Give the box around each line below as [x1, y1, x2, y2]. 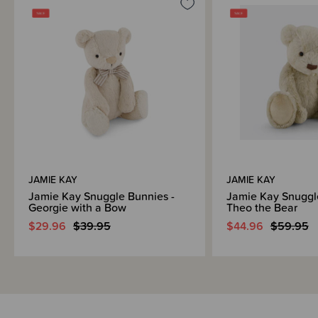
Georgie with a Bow [28, 198, 126, 216]
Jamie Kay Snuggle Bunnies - [28, 187, 175, 204]
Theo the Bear [226, 198, 297, 216]
